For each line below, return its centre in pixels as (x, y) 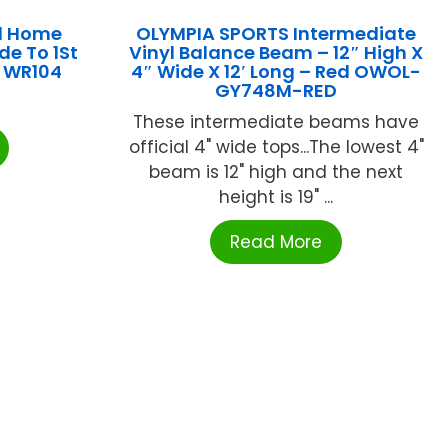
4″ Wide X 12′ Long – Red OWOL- (276, 71)
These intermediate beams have (276, 121)
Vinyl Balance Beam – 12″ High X (276, 52)
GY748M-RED (276, 90)
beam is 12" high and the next (276, 171)
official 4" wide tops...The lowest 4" (276, 146)
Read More (276, 241)
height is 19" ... (276, 196)
